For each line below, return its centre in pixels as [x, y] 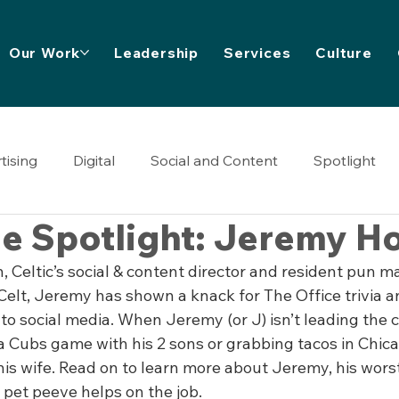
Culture [344, 53]
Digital [94, 160]
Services [257, 53]
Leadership [157, 53]
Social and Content [214, 160]
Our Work [45, 53]
